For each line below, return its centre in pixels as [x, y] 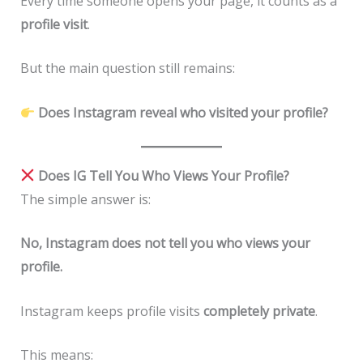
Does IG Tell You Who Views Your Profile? [162, 175]
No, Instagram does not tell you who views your [165, 243]
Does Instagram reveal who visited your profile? [183, 112]
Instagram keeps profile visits [111, 311]
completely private [259, 311]
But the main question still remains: [127, 68]
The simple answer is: [85, 199]
